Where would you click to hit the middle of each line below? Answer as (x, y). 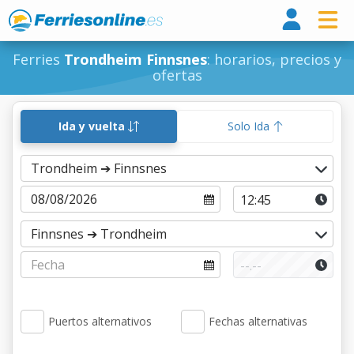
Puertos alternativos (100, 321)
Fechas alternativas (258, 321)
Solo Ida (250, 126)
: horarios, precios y (274, 59)
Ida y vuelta (93, 126)
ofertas (177, 75)
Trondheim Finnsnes (136, 59)
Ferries (38, 59)
